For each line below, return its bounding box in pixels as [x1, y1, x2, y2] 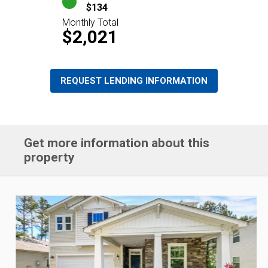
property [24, 150, 75, 165]
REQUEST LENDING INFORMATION [60, 75, 208, 86]
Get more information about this [24, 135, 210, 150]
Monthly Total [62, 16, 118, 28]
